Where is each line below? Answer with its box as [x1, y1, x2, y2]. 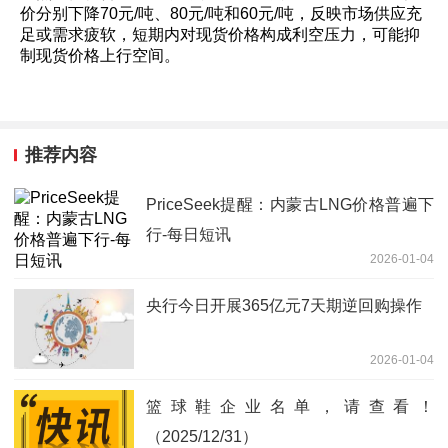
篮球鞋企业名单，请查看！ [146, 397, 434, 415]
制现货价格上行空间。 [20, 47, 180, 64]
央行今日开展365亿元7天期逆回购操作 [146, 296, 422, 314]
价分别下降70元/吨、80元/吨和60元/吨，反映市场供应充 [20, 5, 422, 22]
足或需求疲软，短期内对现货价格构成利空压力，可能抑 [20, 26, 420, 43]
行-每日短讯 [146, 225, 231, 243]
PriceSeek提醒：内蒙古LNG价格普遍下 [146, 195, 434, 213]
